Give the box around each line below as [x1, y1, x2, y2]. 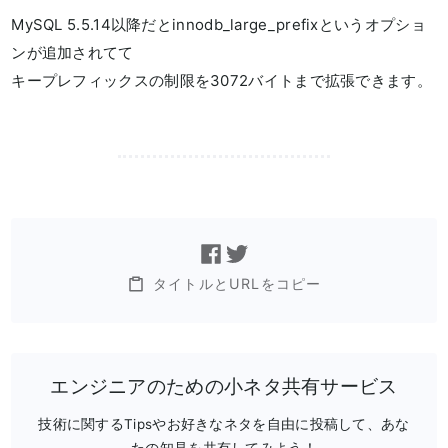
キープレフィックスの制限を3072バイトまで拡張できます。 [11, 71, 432, 91]
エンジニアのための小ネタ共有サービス [50, 374, 398, 398]
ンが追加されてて [11, 43, 134, 63]
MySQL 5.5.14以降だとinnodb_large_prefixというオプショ [11, 15, 426, 35]
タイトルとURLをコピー [152, 274, 322, 292]
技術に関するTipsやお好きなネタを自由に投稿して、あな [38, 415, 410, 432]
